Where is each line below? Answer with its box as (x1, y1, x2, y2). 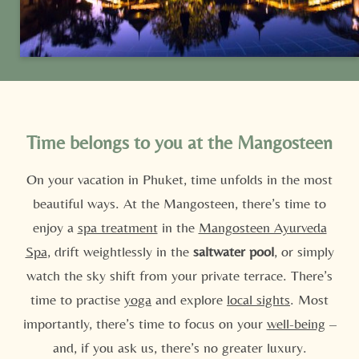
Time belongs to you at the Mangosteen (26, 131, 333, 153)
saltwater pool (192, 242, 274, 260)
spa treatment (77, 218, 158, 236)
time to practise (30, 290, 124, 308)
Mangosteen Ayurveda (198, 218, 327, 236)
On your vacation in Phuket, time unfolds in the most (26, 170, 333, 188)
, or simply (273, 242, 334, 260)
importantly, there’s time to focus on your (22, 314, 267, 332)
